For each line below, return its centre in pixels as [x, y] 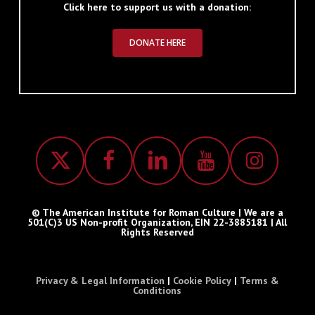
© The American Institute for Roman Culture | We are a [157, 213]
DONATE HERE [157, 43]
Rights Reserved [157, 232]
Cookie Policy [202, 281]
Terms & [259, 281]
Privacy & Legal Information [100, 281]
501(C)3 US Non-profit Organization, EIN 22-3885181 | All [157, 223]
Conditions [157, 291]
